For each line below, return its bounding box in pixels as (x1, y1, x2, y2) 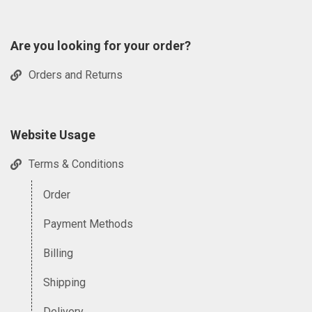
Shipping (43, 276, 86, 289)
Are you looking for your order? (10, 38, 191, 53)
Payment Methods (43, 217, 133, 231)
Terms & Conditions (29, 157, 124, 171)
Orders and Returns (29, 68, 123, 82)
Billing (43, 247, 73, 260)
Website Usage (10, 127, 95, 142)
